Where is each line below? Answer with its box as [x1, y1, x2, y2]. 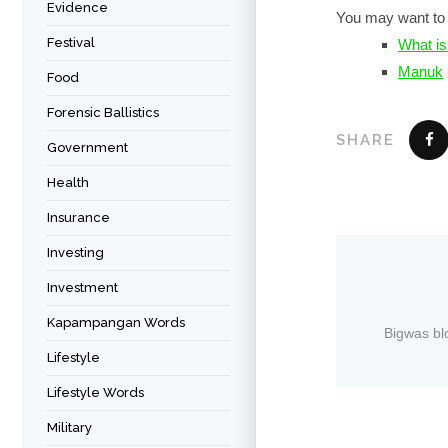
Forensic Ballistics [47, 105, 159, 120]
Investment [47, 280, 118, 295]
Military [47, 420, 92, 435]
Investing [47, 245, 104, 260]
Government [47, 140, 128, 155]
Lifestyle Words [47, 385, 144, 400]
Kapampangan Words [47, 315, 185, 330]
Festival [47, 35, 95, 50]
